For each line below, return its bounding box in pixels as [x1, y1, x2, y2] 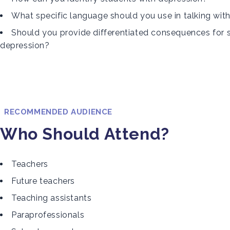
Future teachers [11, 176, 75, 186]
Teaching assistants [11, 193, 92, 203]
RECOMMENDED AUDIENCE [4, 107, 112, 117]
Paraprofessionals [11, 210, 85, 220]
